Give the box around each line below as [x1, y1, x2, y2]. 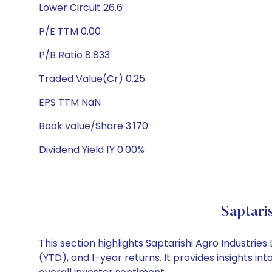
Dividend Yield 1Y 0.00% [39, 143, 144, 157]
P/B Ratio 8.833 [39, 48, 110, 62]
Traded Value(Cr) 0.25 [39, 72, 145, 86]
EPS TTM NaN [39, 95, 101, 109]
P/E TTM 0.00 [39, 24, 101, 38]
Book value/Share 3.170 [39, 119, 148, 133]
